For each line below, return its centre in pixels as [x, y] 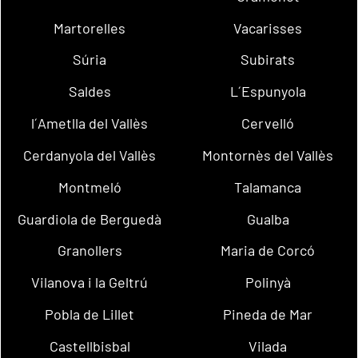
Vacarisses [268, 28]
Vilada [268, 346]
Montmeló [89, 187]
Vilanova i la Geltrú [90, 282]
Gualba [268, 219]
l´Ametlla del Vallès [90, 123]
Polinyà [268, 282]
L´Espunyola [268, 91]
